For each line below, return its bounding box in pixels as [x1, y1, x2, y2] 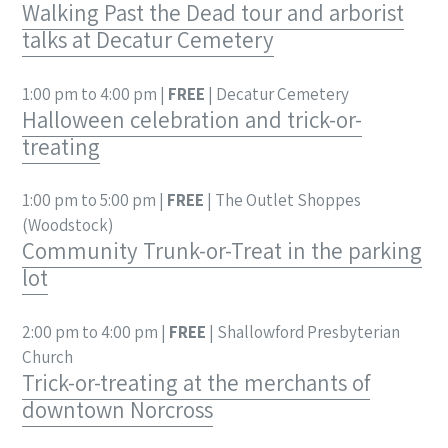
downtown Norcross [22, 394, 213, 425]
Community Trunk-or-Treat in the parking [22, 236, 422, 267]
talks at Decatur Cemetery [22, 25, 274, 56]
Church [22, 345, 73, 368]
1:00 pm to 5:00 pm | [22, 189, 167, 212]
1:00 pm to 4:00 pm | [22, 82, 168, 105]
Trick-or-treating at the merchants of [22, 367, 370, 398]
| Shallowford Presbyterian [206, 320, 400, 343]
